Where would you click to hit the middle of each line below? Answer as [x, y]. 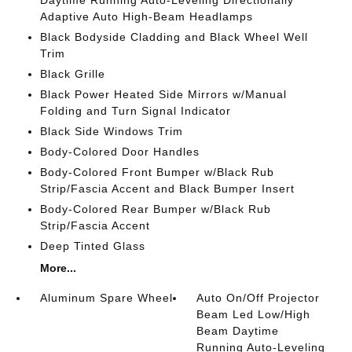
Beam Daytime [238, 331]
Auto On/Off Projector [258, 298]
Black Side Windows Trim [111, 131]
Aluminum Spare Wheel [106, 298]
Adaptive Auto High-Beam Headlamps [146, 16]
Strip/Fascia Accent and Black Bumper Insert [167, 189]
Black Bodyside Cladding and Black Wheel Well [174, 37]
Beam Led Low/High [254, 314]
